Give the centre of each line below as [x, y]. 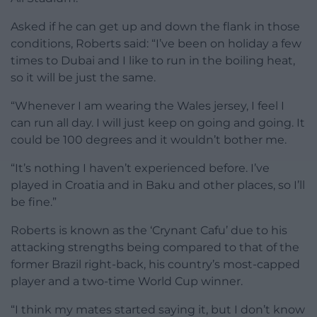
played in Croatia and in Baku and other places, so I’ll [158, 185]
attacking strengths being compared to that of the [155, 247]
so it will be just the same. [83, 77]
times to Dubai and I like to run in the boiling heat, [153, 60]
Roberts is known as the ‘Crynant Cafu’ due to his [149, 230]
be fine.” [34, 202]
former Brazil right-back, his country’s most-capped [155, 264]
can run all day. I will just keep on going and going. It [158, 122]
